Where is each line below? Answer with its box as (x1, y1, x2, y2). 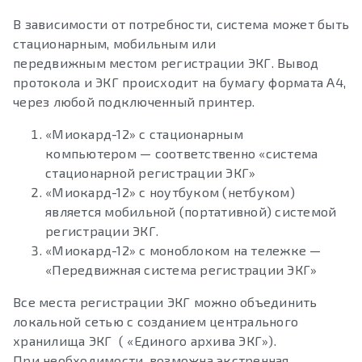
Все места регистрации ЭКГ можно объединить (13, 293, 318, 309)
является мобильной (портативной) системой (45, 203, 337, 219)
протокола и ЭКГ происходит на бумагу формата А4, (13, 74, 346, 90)
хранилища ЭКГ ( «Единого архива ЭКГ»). (13, 332, 276, 348)
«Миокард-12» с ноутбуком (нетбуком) (45, 183, 295, 200)
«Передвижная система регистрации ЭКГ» (45, 261, 318, 277)
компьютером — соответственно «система (45, 145, 318, 161)
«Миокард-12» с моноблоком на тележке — (45, 242, 322, 258)
